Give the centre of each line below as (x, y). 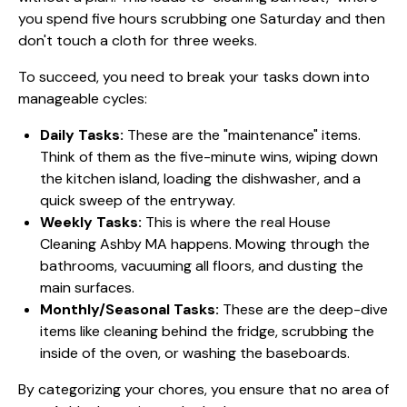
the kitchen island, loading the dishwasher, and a (200, 178)
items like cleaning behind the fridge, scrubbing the (207, 331)
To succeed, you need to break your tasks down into (194, 76)
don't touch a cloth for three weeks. (138, 40)
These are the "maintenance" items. (242, 134)
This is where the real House (236, 222)
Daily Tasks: (82, 134)
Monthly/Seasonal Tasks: (129, 309)
